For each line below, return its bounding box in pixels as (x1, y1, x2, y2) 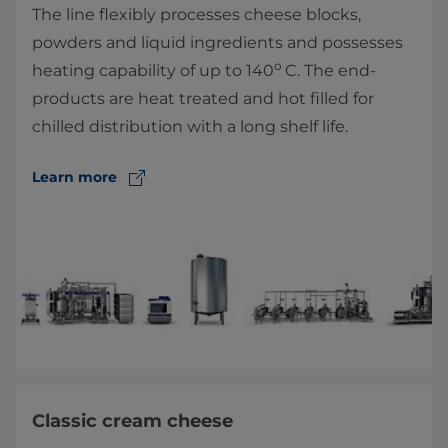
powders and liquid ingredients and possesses (32, 33, 403, 53)
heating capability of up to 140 (32, 61, 274, 81)
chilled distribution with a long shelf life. (32, 117, 352, 137)
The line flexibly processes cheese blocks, (32, 5, 361, 25)
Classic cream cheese (32, 410, 238, 433)
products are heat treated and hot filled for (32, 89, 374, 109)
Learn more (32, 168, 117, 187)
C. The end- (285, 61, 376, 81)
